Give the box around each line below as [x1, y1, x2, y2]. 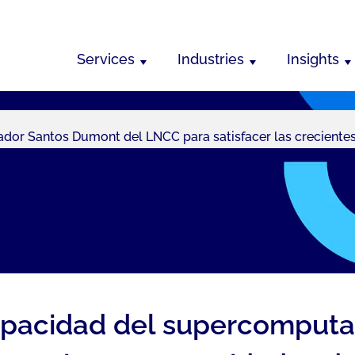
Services [77, 51, 135, 67]
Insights [287, 51, 339, 67]
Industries [177, 51, 244, 67]
